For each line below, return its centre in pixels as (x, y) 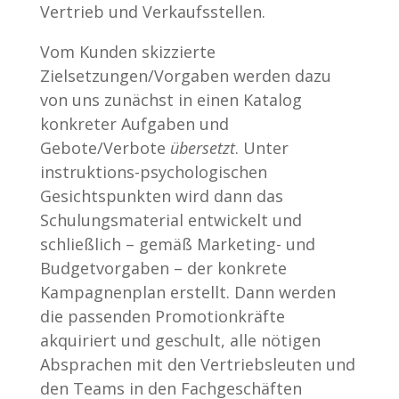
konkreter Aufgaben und (134, 123)
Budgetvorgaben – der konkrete (163, 268)
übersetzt (202, 147)
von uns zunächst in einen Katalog (171, 99)
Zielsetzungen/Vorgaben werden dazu (185, 75)
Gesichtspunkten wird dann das (161, 195)
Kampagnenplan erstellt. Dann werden (187, 292)
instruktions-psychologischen (153, 171)
